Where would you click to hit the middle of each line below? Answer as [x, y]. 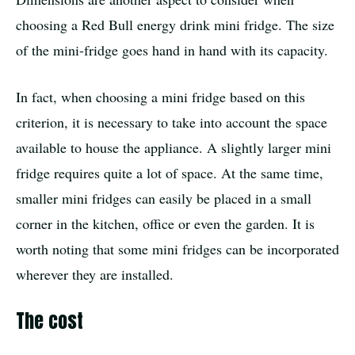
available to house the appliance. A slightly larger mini [174, 147]
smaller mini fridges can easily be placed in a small [164, 198]
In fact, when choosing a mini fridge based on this [160, 96]
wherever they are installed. [95, 274]
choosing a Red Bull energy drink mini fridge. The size [175, 24]
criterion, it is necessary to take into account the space [172, 122]
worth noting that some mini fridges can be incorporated [177, 248]
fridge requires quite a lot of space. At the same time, [170, 172]
